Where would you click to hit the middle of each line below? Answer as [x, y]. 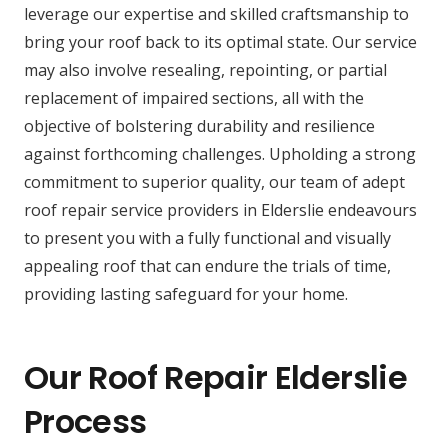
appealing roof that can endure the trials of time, [207, 265]
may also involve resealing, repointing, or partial [205, 69]
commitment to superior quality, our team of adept [214, 181]
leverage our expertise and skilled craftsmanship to [216, 13]
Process [85, 421]
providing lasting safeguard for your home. [186, 293]
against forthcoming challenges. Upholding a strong [220, 153]
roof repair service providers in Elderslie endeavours [220, 209]
